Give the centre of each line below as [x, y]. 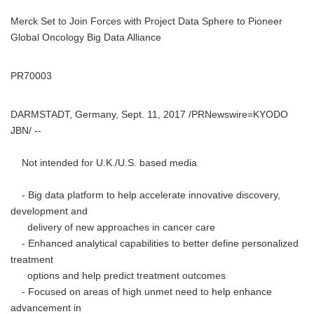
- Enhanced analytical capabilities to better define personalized [155, 244]
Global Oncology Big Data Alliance [86, 37]
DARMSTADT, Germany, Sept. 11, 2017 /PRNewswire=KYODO [149, 115]
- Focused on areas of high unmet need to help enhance [141, 292]
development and [49, 211]
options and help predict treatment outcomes [118, 276]
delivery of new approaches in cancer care [116, 227]
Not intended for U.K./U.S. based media [104, 163]
